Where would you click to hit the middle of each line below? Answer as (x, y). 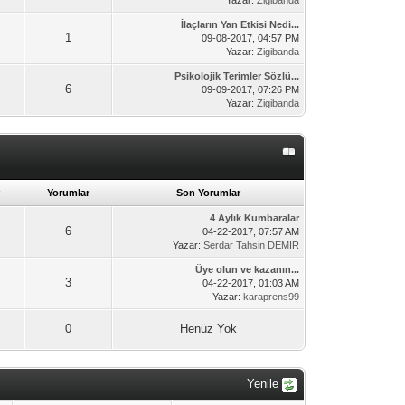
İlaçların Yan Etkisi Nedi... (240, 24)
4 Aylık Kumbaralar (255, 218)
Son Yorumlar (208, 193)
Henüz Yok (209, 329)
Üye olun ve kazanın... (248, 269)
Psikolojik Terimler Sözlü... (237, 76)
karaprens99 (272, 297)
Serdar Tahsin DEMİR (252, 245)
